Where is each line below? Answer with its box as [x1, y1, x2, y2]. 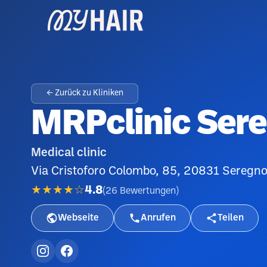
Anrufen [141, 213, 176, 222]
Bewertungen [120, 186, 176, 195]
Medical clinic [31, 148, 107, 159]
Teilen [218, 213, 244, 222]
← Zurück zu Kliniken [46, 89, 123, 97]
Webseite [58, 213, 99, 222]
